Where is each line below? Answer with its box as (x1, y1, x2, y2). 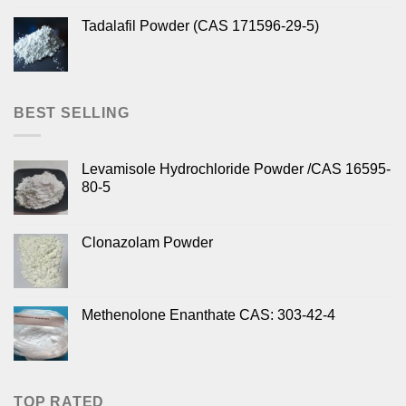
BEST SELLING (14, 105, 130, 121)
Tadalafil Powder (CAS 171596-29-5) (82, 18, 319, 34)
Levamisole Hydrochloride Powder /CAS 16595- (82, 160, 391, 177)
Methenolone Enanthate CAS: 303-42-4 (82, 306, 335, 323)
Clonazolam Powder (82, 234, 213, 250)
